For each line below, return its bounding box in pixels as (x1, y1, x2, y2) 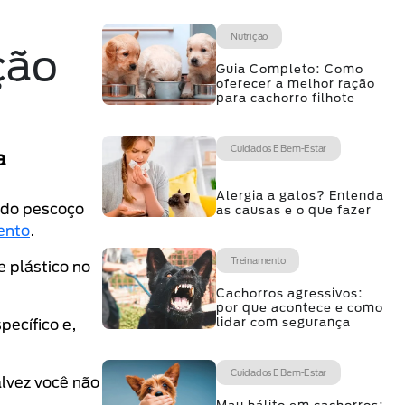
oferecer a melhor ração (216, 76, 375, 90)
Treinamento (231, 255, 286, 266)
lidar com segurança (216, 315, 351, 329)
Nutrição (231, 31, 268, 42)
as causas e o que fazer (216, 202, 372, 217)
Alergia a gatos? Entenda (216, 188, 384, 202)
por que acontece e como (216, 300, 383, 315)
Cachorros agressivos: (216, 286, 363, 300)
